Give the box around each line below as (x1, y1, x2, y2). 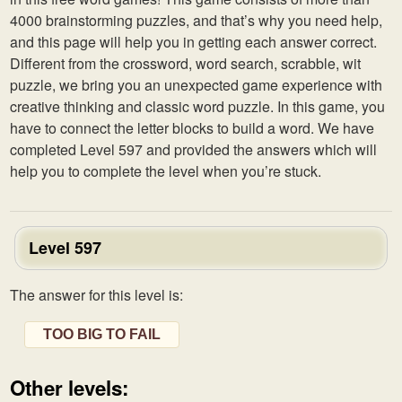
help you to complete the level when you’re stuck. (10, 161, 321, 181)
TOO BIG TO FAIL (43, 327, 161, 342)
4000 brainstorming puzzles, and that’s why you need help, (10, 10, 382, 31)
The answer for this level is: (10, 284, 183, 305)
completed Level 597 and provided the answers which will (10, 139, 377, 160)
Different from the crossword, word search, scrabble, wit (10, 53, 361, 74)
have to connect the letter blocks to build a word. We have (10, 118, 374, 138)
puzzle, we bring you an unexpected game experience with (10, 74, 382, 95)
